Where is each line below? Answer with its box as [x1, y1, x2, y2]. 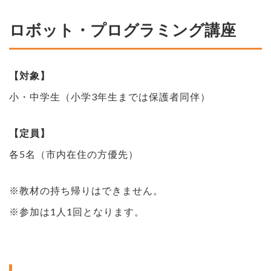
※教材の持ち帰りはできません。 [9, 184, 163, 196]
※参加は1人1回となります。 [9, 205, 145, 217]
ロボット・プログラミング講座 [9, 19, 236, 39]
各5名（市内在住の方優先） [9, 148, 139, 160]
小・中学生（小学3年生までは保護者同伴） [9, 90, 211, 102]
